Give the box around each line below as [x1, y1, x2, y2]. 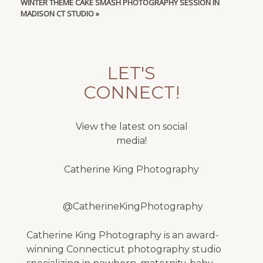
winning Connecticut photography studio [26, 244, 221, 255]
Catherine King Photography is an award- [26, 230, 219, 241]
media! [116, 134, 147, 146]
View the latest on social [75, 120, 188, 132]
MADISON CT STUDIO [20, 8, 94, 19]
